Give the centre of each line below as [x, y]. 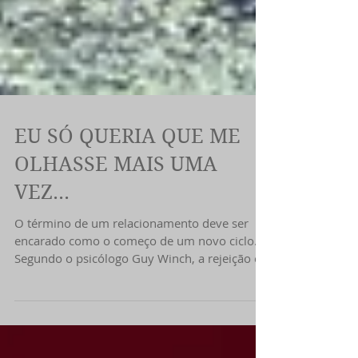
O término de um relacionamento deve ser [131, 259]
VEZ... [42, 228]
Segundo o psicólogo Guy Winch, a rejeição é [137, 294]
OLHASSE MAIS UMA [116, 200]
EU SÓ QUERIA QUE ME [127, 172]
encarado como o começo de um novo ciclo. [136, 276]
